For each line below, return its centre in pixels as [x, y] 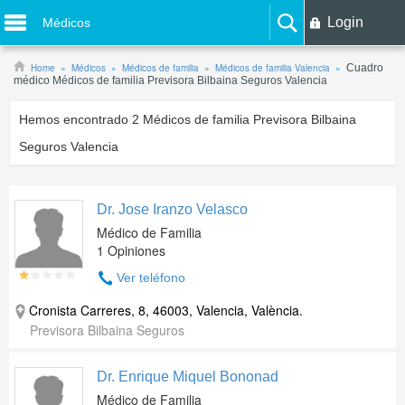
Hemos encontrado [75, 119]
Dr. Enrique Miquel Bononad [188, 377]
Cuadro [365, 68]
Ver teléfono [151, 278]
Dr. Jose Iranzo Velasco [172, 209]
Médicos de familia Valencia [273, 68]
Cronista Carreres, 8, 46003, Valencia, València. [166, 310]
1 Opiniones [131, 250]
